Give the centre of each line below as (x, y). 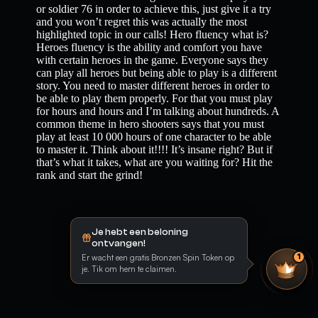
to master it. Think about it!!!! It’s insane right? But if (155, 149)
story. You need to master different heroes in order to (153, 86)
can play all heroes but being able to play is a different (157, 73)
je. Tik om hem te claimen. (129, 269)
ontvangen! (119, 243)
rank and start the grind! (90, 175)
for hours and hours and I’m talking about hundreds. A (158, 111)
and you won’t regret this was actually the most (142, 22)
